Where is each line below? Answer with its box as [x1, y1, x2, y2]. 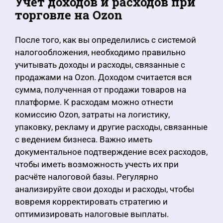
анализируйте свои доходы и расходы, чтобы [15, 184, 194, 194]
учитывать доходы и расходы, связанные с [15, 60, 185, 70]
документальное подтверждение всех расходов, [15, 147, 208, 157]
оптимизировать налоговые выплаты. [15, 209, 169, 219]
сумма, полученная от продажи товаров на [15, 85, 186, 95]
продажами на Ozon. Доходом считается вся [15, 72, 192, 82]
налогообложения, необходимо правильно [15, 47, 186, 57]
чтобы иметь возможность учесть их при [15, 159, 179, 169]
